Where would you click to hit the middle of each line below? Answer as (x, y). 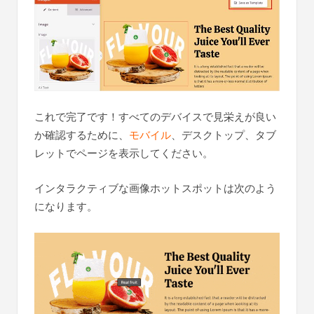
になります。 (66, 206)
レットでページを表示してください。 (124, 153)
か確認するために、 (82, 135)
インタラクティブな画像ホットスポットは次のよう (155, 188)
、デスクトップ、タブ (224, 135)
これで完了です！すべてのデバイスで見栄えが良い (155, 116)
